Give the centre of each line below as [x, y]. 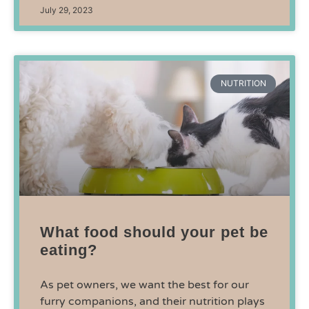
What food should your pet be [154, 232]
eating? [69, 250]
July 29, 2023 [67, 10]
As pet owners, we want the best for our [144, 285]
